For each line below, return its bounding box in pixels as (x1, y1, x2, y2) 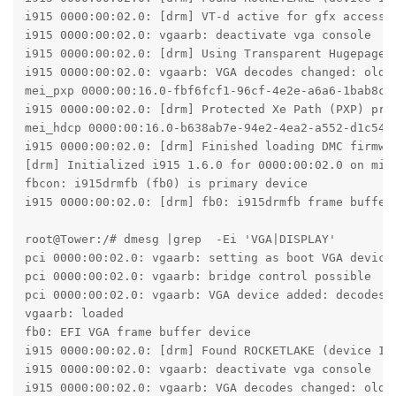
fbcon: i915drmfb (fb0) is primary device (24, 177, 308, 191)
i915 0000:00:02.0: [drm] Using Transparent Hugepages (24, 47, 392, 61)
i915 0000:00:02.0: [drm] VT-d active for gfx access (24, 10, 385, 24)
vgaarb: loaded (24, 307, 124, 321)
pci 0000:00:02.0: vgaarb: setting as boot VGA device (24, 251, 392, 265)
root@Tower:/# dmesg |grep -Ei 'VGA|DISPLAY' (24, 232, 336, 247)
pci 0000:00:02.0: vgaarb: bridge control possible (24, 270, 371, 284)
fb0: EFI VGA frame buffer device (24, 325, 251, 339)
